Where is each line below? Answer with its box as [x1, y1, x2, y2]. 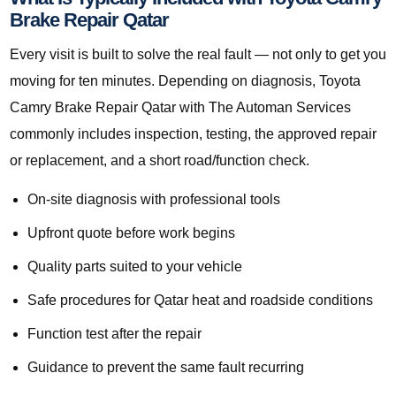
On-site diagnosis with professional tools [27, 192, 280, 208]
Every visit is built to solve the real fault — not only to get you [10, 47, 386, 63]
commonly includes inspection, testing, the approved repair [10, 126, 377, 142]
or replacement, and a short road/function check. [10, 153, 309, 169]
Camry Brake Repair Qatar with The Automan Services [10, 100, 351, 116]
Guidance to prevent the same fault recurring [27, 360, 304, 376]
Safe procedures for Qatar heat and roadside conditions [27, 293, 373, 308]
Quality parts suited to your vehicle [27, 259, 242, 275]
